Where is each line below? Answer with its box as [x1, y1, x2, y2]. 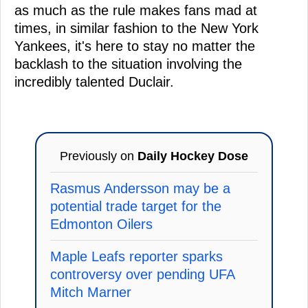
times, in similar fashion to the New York [14, 20, 258, 36]
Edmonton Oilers [50, 216, 153, 232]
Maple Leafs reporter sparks [50, 248, 223, 264]
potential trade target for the [50, 198, 221, 214]
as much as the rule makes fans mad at [14, 2, 257, 18]
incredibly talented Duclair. [14, 74, 174, 89]
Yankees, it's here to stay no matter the [14, 38, 255, 54]
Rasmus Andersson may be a [50, 180, 230, 196]
